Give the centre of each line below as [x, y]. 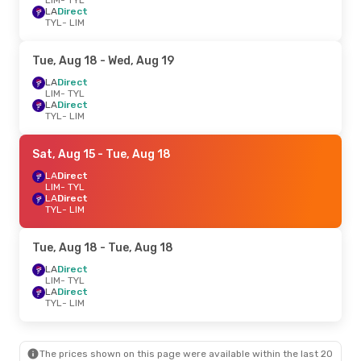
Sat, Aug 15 [64, 154]
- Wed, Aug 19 [136, 60]
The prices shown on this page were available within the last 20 [186, 353]
